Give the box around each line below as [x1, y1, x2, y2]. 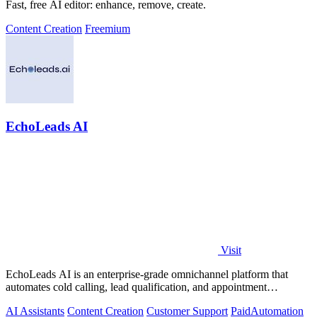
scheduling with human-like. [6, 294, 132, 306]
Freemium [85, 22, 130, 35]
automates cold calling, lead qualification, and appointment [6, 281, 267, 293]
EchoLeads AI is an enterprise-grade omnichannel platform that [6, 268, 288, 280]
